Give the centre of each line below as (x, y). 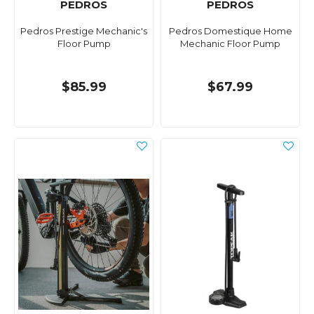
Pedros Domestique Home (230, 31)
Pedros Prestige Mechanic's (84, 31)
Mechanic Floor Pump (230, 44)
